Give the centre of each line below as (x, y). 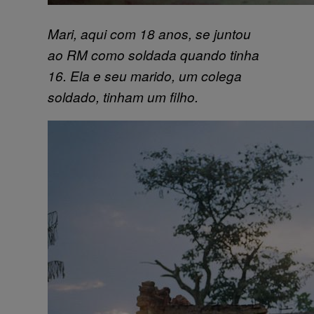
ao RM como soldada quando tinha (153, 55)
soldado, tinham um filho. (123, 97)
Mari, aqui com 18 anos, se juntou (149, 34)
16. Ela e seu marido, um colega (145, 76)
